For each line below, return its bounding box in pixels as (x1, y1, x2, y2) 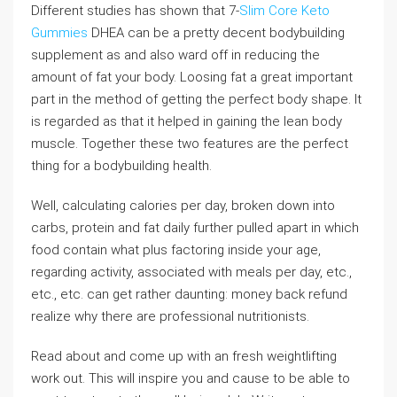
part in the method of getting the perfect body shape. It (31, 91, 362, 107)
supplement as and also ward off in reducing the (31, 47, 320, 63)
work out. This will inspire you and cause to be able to (31, 370, 350, 386)
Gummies (31, 25, 88, 41)
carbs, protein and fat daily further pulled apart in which (31, 220, 359, 236)
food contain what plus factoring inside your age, (31, 242, 321, 258)
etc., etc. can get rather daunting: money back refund (31, 286, 347, 302)
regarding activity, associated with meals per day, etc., (31, 264, 352, 280)
